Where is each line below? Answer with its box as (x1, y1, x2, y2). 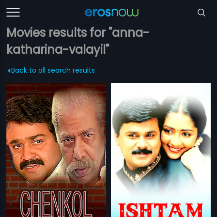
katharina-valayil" (6, 42, 109, 58)
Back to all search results (11, 65, 95, 75)
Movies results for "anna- (6, 25, 150, 41)
